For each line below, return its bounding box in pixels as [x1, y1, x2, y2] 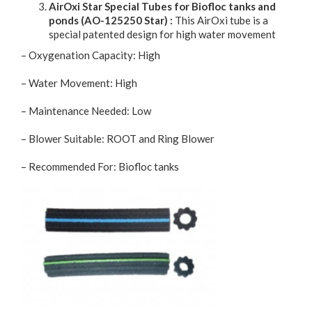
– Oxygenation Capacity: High [21, 49, 160, 62]
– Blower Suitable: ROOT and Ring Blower [21, 132, 214, 146]
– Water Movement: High [21, 77, 137, 90]
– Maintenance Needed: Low [21, 104, 151, 118]
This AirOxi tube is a [173, 14, 268, 27]
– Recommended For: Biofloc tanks [21, 160, 179, 173]
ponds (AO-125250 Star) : [49, 14, 173, 27]
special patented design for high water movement [49, 28, 276, 41]
